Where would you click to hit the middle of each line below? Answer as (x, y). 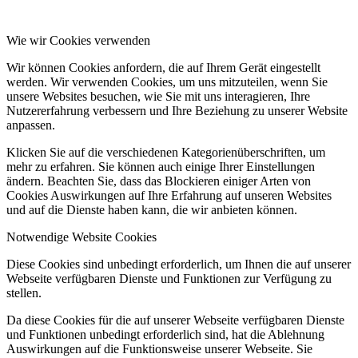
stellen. (24, 292)
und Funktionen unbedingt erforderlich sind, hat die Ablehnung (165, 334)
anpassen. (31, 125)
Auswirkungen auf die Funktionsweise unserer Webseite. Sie (159, 348)
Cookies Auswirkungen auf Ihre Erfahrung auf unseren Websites (169, 195)
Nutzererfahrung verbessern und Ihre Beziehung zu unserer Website (177, 110)
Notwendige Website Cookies (82, 237)
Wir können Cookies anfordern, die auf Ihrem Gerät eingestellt (163, 67)
